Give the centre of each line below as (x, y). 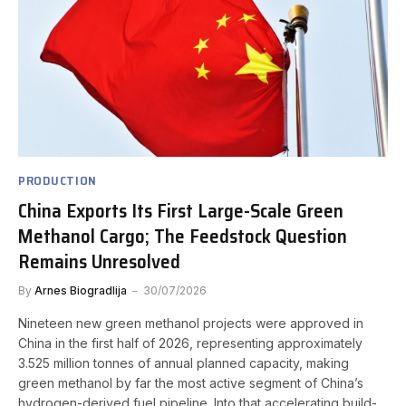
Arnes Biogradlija (81, 291)
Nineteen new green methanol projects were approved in (191, 324)
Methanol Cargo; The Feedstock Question (183, 237)
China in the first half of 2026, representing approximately (190, 343)
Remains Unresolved (99, 262)
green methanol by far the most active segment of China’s (191, 383)
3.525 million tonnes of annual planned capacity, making (184, 363)
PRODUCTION (58, 181)
